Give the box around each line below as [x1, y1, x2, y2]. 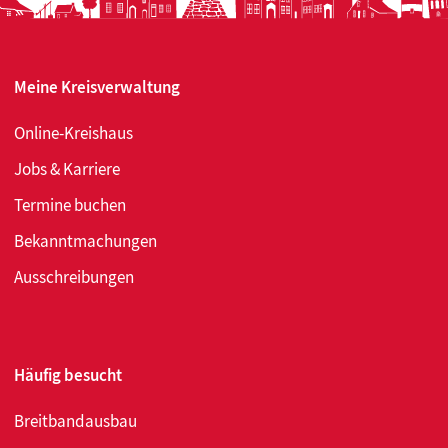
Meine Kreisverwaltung [14, 75, 180, 98]
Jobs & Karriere [14, 157, 120, 180]
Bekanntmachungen [14, 229, 157, 252]
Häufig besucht [14, 363, 122, 386]
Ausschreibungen [14, 265, 134, 288]
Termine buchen [14, 193, 126, 216]
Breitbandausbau [14, 409, 137, 432]
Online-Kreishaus [14, 121, 133, 144]
